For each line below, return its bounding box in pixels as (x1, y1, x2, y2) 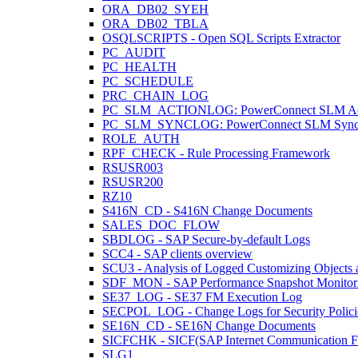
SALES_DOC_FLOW (102, 218, 220, 232)
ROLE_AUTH (102, 132, 180, 145)
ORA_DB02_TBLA (102, 17, 209, 30)
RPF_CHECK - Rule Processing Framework (102, 146, 330, 160)
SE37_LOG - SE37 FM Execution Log (102, 290, 302, 304)
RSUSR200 (102, 175, 163, 189)
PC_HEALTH (102, 60, 177, 74)
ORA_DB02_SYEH (102, 2, 209, 16)
